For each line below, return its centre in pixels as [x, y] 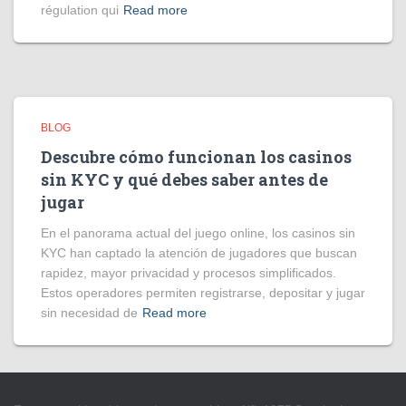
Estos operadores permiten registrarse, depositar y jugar [203, 293]
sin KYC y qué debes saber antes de [184, 179]
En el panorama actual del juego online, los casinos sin [198, 233]
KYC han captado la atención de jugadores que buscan [199, 253]
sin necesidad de [89, 313]
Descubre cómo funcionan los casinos [196, 157]
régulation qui [80, 10]
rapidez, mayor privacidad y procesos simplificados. [188, 273]
